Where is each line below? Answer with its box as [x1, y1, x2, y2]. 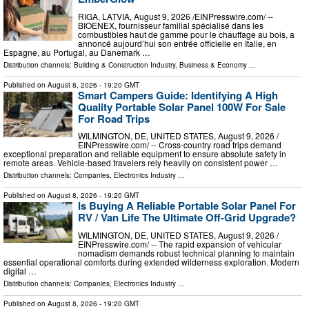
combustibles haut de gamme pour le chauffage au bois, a [78, 28, 295, 40]
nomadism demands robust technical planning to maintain [78, 246, 295, 259]
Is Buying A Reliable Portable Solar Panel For [78, 198, 296, 214]
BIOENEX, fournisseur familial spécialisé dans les [78, 19, 263, 31]
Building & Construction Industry [74, 59, 175, 70]
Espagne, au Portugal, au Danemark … [3, 46, 150, 58]
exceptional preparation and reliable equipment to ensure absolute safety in [3, 148, 286, 160]
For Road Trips [78, 110, 150, 126]
